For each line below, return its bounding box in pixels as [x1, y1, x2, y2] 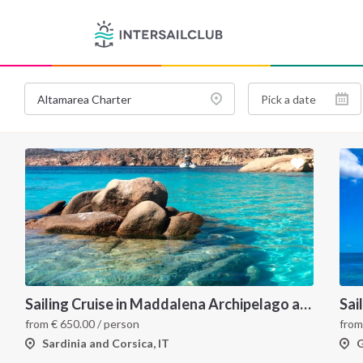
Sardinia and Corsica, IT [42, 336, 169, 350]
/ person [95, 317, 139, 331]
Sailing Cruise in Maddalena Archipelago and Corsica [300, 295, 311, 313]
